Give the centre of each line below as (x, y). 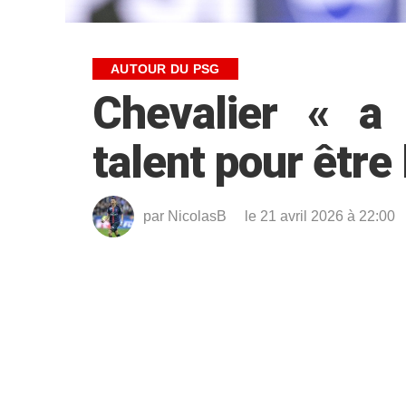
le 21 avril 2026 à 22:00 (320, 216)
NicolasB (197, 216)
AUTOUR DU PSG (165, 68)
